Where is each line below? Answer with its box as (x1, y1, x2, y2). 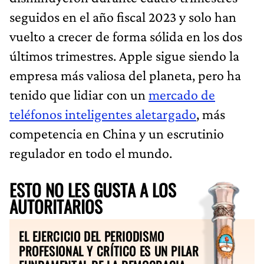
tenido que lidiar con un (9, 86, 148, 103)
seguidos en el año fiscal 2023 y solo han (9, 8, 236, 25)
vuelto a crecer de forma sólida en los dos (9, 28, 242, 44)
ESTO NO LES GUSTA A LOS (9, 177, 176, 202)
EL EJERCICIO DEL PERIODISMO (19, 226, 164, 245)
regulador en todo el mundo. (9, 144, 172, 161)
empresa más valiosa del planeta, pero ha (9, 67, 241, 83)
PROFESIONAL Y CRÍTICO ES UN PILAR (19, 241, 199, 260)
